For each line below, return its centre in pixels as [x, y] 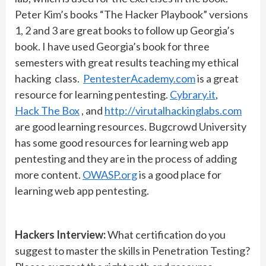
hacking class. [49, 78]
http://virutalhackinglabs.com [173, 110]
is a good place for [179, 175]
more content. [49, 175]
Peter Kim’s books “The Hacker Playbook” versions [132, 14]
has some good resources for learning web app [122, 142]
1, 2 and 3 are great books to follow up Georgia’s [125, 30]
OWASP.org [110, 175]
